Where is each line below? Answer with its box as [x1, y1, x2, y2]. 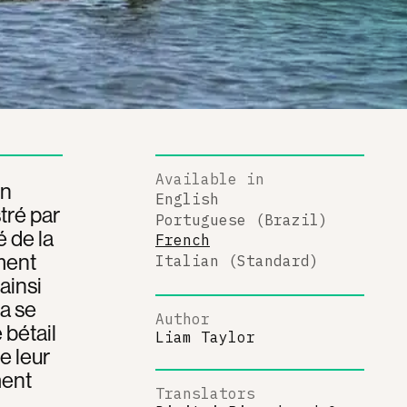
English [155, 190, 219, 208]
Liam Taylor [155, 328, 255, 346]
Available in [155, 169, 264, 188]
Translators [155, 384, 255, 402]
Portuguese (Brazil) [155, 210, 328, 229]
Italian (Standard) [155, 251, 319, 270]
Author [155, 310, 210, 328]
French [155, 231, 210, 249]
